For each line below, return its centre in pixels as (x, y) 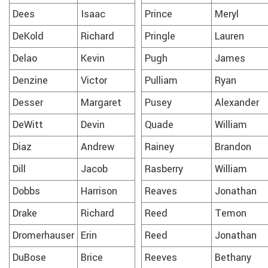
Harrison (99, 191)
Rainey (159, 147)
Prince (159, 14)
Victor (94, 80)
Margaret (101, 103)
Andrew (98, 147)
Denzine (30, 80)
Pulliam (161, 80)
